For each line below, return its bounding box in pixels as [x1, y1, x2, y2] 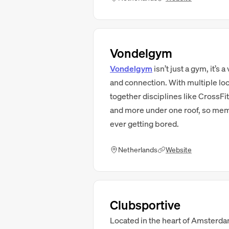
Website [166, 145, 192, 154]
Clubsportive [110, 197, 180, 213]
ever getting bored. [110, 118, 180, 129]
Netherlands [118, 145, 157, 154]
